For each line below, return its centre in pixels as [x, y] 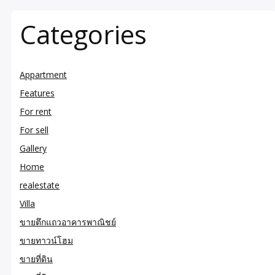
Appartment [43, 74]
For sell [34, 130]
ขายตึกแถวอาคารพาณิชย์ [68, 222]
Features [37, 93]
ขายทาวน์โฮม [46, 240]
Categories [83, 34]
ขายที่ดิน [36, 258]
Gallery [33, 148]
